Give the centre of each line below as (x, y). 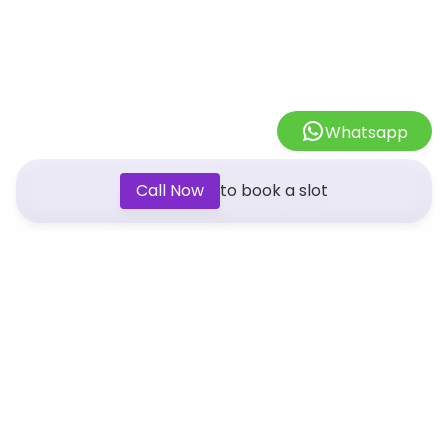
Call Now (170, 190)
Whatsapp (366, 132)
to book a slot (274, 190)
